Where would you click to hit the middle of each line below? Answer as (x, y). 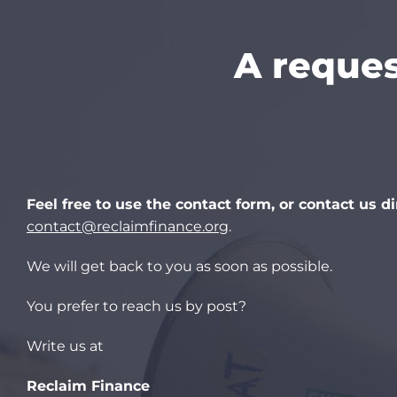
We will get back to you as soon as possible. (179, 266)
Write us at (65, 346)
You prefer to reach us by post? (136, 306)
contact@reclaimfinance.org (128, 226)
